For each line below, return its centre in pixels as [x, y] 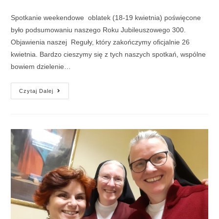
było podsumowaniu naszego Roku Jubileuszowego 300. [99, 30]
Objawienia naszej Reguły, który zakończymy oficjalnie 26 [100, 42]
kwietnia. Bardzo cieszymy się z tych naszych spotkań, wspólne [109, 55]
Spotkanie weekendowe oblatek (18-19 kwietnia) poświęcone [106, 18]
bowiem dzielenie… [41, 67]
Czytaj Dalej [36, 91]
